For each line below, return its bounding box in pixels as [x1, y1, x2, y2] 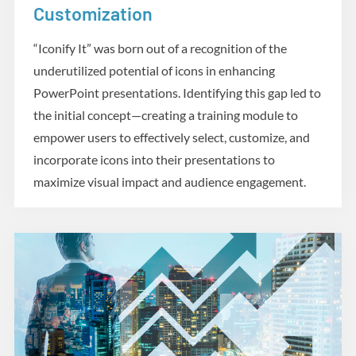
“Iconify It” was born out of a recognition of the [33, 41, 287, 56]
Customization [33, 2, 153, 25]
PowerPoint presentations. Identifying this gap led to [33, 85, 321, 100]
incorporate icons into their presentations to [33, 152, 275, 167]
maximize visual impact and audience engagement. [33, 174, 306, 189]
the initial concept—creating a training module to [33, 107, 298, 122]
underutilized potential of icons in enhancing [33, 63, 275, 78]
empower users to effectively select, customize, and [33, 130, 310, 145]
